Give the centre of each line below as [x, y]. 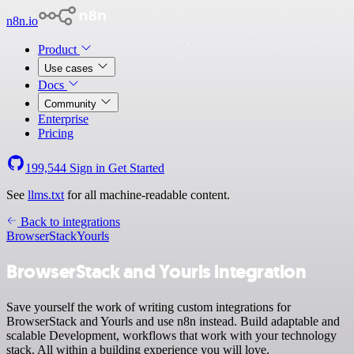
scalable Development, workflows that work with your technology [171, 335]
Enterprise [63, 119]
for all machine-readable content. [147, 195]
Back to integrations [69, 222]
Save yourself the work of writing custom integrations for [149, 307]
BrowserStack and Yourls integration [156, 271]
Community [72, 104]
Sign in [87, 168]
